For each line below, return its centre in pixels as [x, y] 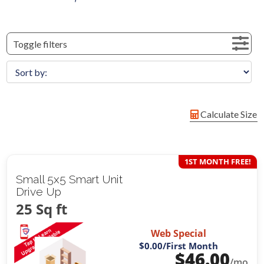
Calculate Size [227, 114]
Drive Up [39, 192]
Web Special [178, 233]
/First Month [190, 245]
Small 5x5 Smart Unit [70, 179]
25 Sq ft [42, 209]
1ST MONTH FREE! [217, 162]
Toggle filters [40, 44]
